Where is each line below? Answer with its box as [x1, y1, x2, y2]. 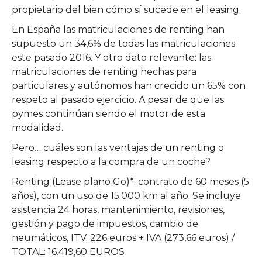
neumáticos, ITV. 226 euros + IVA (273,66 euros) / [12, 232, 235, 243]
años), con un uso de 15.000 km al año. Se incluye [12, 189, 241, 201]
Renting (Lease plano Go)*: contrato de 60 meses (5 [12, 175, 249, 187]
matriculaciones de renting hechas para [12, 65, 196, 77]
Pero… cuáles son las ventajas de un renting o [12, 142, 224, 153]
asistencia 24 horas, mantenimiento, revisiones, [12, 204, 225, 215]
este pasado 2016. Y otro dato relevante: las [12, 51, 211, 63]
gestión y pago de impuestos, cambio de [12, 218, 198, 229]
